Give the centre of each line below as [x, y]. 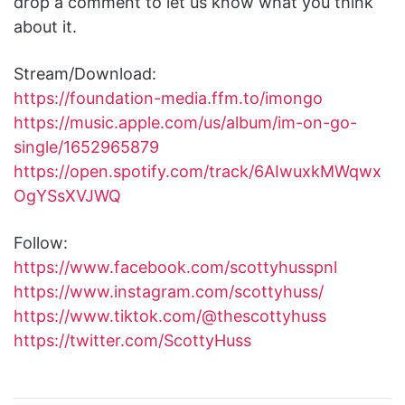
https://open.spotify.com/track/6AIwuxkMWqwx [198, 171]
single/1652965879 [86, 146]
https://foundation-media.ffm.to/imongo [168, 98]
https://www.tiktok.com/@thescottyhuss [170, 316]
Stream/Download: [85, 73]
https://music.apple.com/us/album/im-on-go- [185, 122]
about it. [45, 26]
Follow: [41, 242]
